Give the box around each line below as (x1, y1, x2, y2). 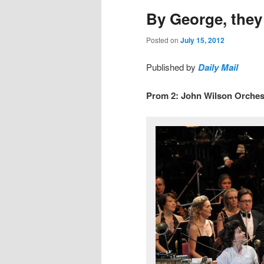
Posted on (146, 35, 180, 45)
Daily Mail (198, 60, 238, 74)
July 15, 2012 (180, 35, 225, 46)
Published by (146, 60, 198, 73)
